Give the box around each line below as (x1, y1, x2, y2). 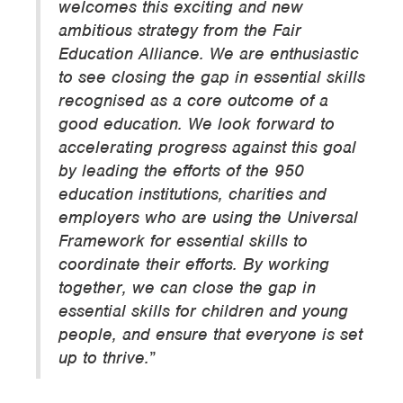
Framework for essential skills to (58, 229, 308, 252)
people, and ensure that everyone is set (58, 323, 363, 345)
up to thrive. (58, 346, 149, 369)
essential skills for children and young (58, 300, 348, 322)
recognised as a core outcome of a (58, 89, 328, 112)
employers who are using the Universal (58, 206, 358, 228)
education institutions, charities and (58, 183, 327, 205)
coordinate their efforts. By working (58, 253, 329, 275)
